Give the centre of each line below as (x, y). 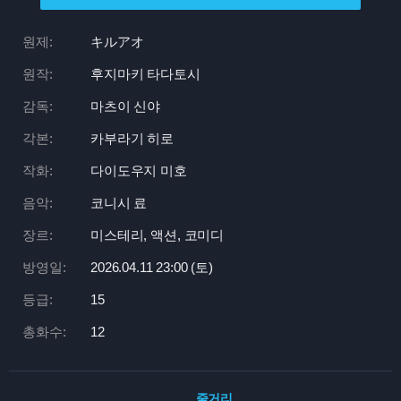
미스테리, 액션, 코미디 (158, 235)
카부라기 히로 (132, 138)
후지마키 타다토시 (145, 74)
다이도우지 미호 (139, 171)
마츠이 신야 (126, 106)
